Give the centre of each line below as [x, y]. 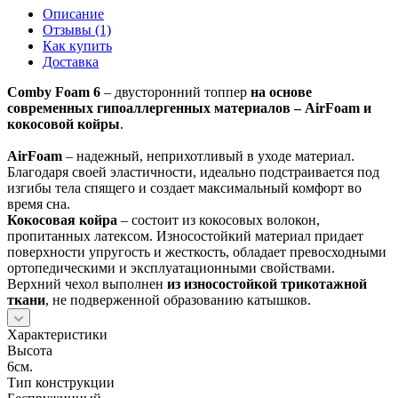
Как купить [77, 45]
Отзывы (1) [77, 29]
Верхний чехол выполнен [87, 283]
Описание [73, 13]
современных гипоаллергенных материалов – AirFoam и [189, 107]
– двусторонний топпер [175, 92]
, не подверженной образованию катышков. [178, 299]
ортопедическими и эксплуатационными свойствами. [171, 267]
